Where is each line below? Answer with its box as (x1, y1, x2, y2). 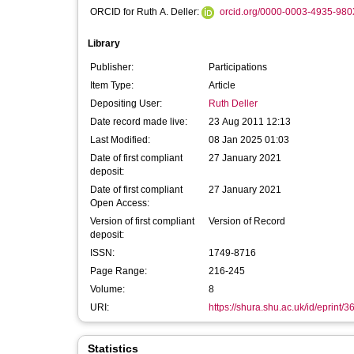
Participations (209, 62, 267, 73)
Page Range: (90, 265, 147, 277)
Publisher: (90, 62, 134, 73)
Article (209, 80, 235, 91)
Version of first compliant (90, 216, 194, 227)
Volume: (90, 284, 125, 295)
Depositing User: (90, 98, 162, 109)
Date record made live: (90, 116, 187, 127)
